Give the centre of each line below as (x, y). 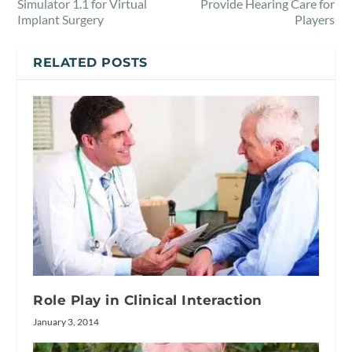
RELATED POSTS (90, 62)
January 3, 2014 (66, 321)
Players (314, 19)
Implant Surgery (61, 19)
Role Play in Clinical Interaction (148, 300)
